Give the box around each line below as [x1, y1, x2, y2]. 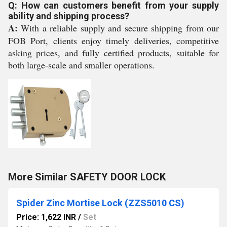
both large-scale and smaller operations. [8, 59, 155, 71]
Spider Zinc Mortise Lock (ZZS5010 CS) [16, 198, 184, 208]
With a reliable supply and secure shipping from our [18, 22, 219, 34]
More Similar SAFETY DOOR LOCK [8, 171, 166, 183]
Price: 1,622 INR [16, 212, 76, 222]
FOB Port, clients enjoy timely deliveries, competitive [8, 34, 219, 47]
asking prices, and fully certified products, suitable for [8, 47, 219, 59]
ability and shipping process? [8, 11, 129, 21]
